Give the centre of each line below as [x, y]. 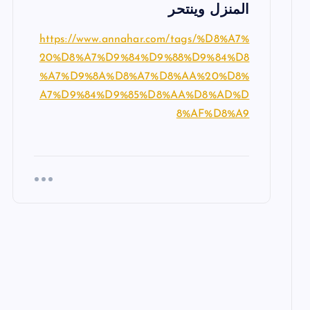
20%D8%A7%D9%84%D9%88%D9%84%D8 [144, 58]
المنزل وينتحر [209, 10]
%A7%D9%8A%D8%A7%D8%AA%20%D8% [144, 76]
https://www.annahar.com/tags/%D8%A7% [144, 39]
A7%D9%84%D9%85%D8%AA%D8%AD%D [144, 95]
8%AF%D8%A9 [213, 114]
